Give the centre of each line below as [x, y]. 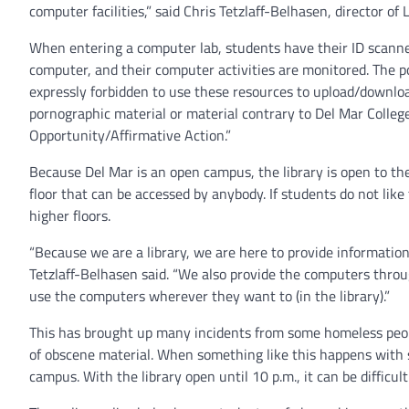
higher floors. [70, 215]
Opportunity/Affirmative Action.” [130, 135]
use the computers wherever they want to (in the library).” [210, 295]
